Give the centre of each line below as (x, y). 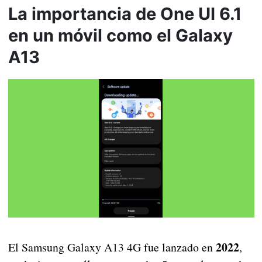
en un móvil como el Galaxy (120, 36)
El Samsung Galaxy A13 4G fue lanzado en (112, 247)
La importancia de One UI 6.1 (125, 14)
